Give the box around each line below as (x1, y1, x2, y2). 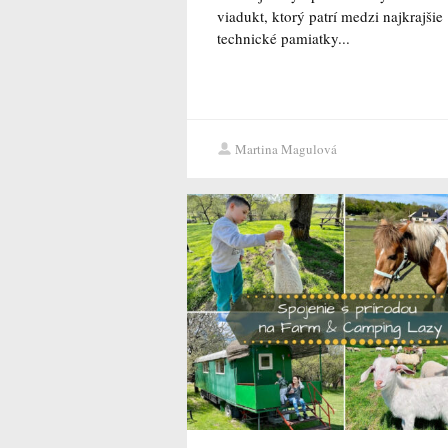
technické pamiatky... (217, 28, 350, 49)
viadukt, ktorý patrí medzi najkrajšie (217, 6, 443, 27)
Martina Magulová (235, 140, 337, 159)
